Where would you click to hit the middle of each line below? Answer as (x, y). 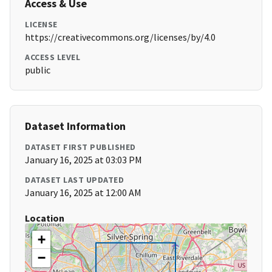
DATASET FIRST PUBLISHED (80, 147)
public (38, 70)
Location (45, 218)
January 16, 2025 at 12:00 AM (83, 193)
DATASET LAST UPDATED (74, 180)
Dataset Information (75, 126)
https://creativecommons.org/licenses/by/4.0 (120, 37)
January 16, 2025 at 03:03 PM (83, 160)
